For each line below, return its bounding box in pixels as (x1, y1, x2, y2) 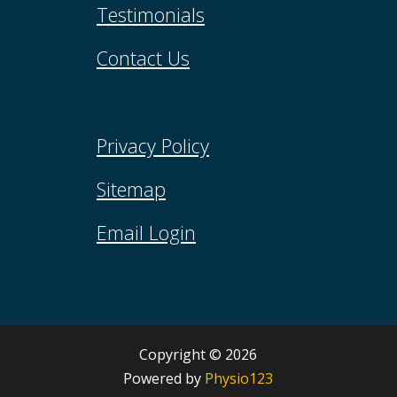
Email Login (96, 220, 196, 246)
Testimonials (96, 2, 205, 28)
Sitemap (96, 176, 166, 203)
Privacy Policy (96, 133, 209, 160)
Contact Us (96, 45, 190, 72)
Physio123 (205, 369, 274, 389)
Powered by (123, 369, 206, 389)
